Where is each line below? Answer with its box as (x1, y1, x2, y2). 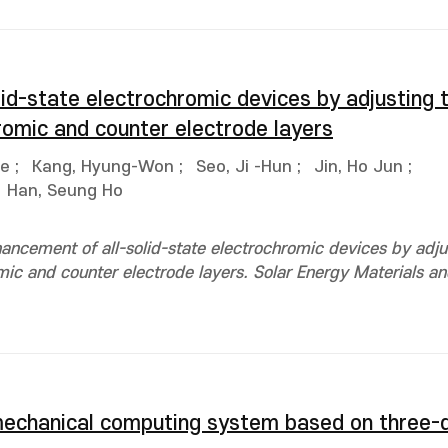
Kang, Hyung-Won (32, 158, 174, 176)
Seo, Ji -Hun (196, 158, 292, 176)
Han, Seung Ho (7, 182, 123, 200)
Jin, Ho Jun (314, 158, 403, 176)
